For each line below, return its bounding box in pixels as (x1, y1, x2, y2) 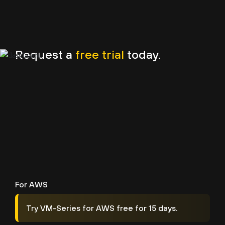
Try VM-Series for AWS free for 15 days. (26, 203, 178, 212)
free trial (75, 47, 124, 61)
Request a (15, 47, 75, 61)
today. (124, 47, 161, 61)
